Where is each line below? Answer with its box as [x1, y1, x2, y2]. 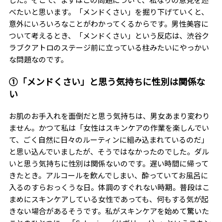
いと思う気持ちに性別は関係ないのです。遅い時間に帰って [8, 158, 209, 168]
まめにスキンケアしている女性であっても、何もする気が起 [8, 194, 209, 204]
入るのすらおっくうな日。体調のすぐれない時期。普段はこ [8, 182, 210, 192]
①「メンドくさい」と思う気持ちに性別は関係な [8, 75, 205, 88]
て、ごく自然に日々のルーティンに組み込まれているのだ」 [8, 134, 209, 145]
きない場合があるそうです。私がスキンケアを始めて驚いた [8, 206, 209, 216]
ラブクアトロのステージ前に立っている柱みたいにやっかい [8, 42, 209, 53]
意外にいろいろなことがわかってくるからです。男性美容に [8, 18, 209, 29]
